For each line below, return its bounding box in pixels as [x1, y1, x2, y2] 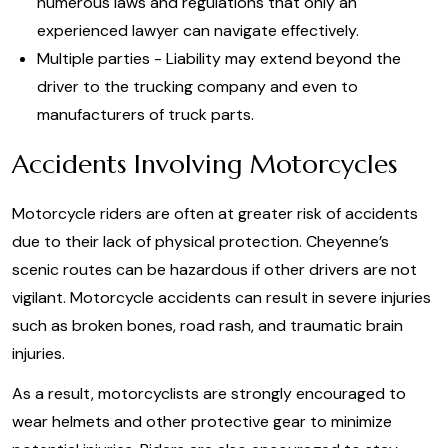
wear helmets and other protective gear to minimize [12, 411, 392, 432]
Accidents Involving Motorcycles [12, 148, 397, 180]
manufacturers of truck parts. [37, 104, 254, 125]
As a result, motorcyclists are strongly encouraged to [12, 383, 406, 404]
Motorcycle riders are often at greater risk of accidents [12, 203, 418, 224]
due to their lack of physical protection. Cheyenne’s [12, 231, 389, 252]
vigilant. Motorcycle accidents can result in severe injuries [12, 287, 431, 308]
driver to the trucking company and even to [37, 76, 358, 97]
